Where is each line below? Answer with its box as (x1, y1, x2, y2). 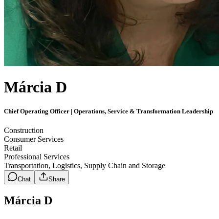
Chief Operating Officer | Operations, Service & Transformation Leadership (4, 107, 213, 115)
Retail (4, 143, 22, 152)
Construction (4, 126, 44, 134)
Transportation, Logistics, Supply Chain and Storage (4, 161, 165, 170)
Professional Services (4, 152, 69, 161)
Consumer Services (4, 134, 64, 143)
